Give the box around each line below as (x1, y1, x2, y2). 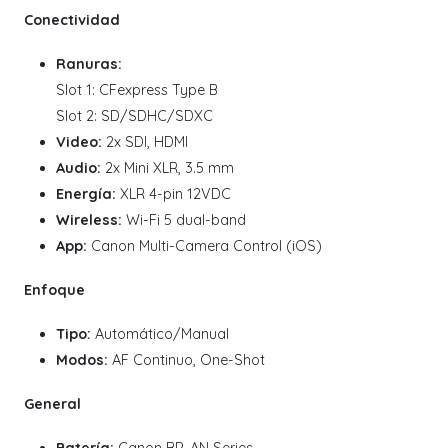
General (24, 395, 81, 414)
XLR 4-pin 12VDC (116, 185, 231, 204)
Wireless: (56, 211, 122, 230)
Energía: (56, 185, 116, 204)
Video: (56, 133, 102, 152)
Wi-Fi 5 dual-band (122, 211, 246, 230)
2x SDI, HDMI (102, 133, 188, 152)
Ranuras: (56, 55, 122, 74)
